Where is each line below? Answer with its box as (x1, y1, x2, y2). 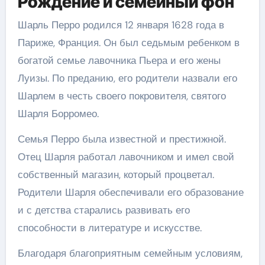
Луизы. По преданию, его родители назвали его (17, 72, 237, 85)
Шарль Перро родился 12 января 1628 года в (17, 18, 224, 31)
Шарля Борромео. (17, 107, 99, 120)
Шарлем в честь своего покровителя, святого (17, 89, 226, 102)
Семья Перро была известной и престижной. (17, 132, 226, 146)
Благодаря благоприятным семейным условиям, (17, 247, 243, 260)
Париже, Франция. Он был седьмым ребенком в (17, 36, 240, 49)
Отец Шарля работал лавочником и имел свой (17, 150, 234, 163)
